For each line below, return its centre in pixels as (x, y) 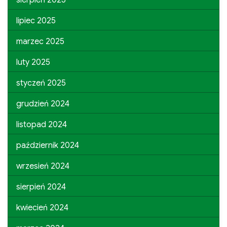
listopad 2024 (42, 124)
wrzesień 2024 (43, 166)
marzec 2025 (40, 41)
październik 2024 (48, 145)
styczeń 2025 (41, 83)
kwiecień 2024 (42, 207)
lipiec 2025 (36, 21)
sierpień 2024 (41, 187)
